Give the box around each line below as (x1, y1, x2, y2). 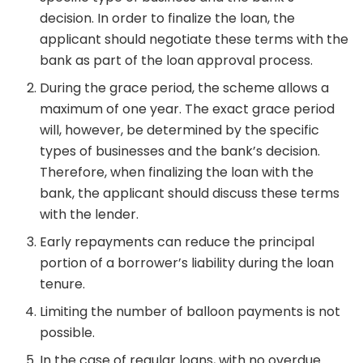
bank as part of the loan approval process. (40, 51, 314, 70)
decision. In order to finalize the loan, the (40, 9, 296, 28)
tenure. (40, 275, 86, 294)
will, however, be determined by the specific (40, 121, 320, 140)
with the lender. (40, 205, 139, 224)
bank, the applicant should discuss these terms (40, 184, 340, 203)
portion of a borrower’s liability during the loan (40, 254, 335, 273)
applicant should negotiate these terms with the (40, 30, 349, 49)
